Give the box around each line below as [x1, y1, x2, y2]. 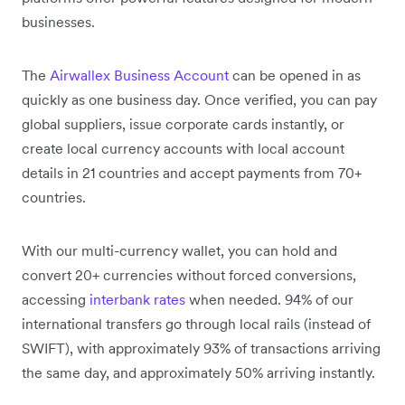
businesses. [22, 12, 95, 31]
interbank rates [89, 289, 185, 308]
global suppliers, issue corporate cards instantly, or [22, 114, 344, 133]
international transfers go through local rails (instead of [22, 314, 371, 333]
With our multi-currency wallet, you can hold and [22, 240, 337, 259]
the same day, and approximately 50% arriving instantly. [22, 363, 375, 381]
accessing [22, 289, 89, 308]
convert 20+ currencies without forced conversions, [22, 265, 356, 284]
